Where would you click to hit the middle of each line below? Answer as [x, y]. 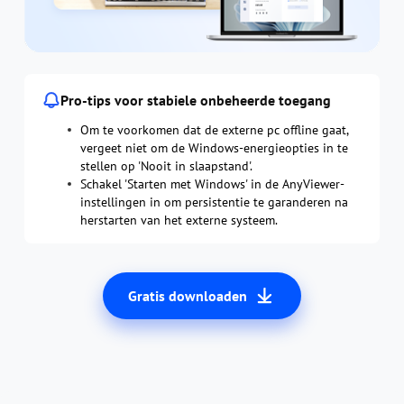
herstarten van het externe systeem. [179, 220]
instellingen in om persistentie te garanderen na [214, 202]
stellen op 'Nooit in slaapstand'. [166, 165]
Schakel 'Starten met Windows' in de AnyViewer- [212, 184]
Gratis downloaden [188, 295]
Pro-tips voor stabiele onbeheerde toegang [195, 100]
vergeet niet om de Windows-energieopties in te [214, 147]
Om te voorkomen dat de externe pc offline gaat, [214, 129]
